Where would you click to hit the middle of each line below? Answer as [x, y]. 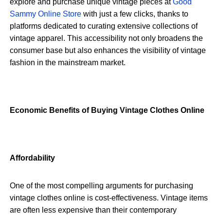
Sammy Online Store [45, 14]
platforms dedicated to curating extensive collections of [104, 26]
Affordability [32, 158]
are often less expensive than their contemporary [93, 210]
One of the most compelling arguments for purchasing [101, 186]
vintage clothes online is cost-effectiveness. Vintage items [109, 198]
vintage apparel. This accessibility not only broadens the [106, 38]
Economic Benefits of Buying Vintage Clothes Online [107, 110]
